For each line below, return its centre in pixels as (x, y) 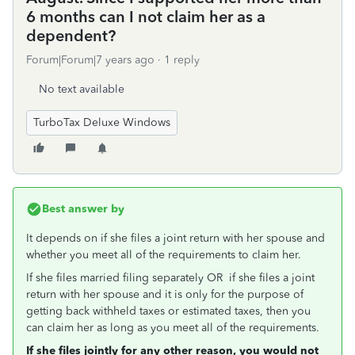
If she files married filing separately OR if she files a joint (170, 278)
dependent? (71, 36)
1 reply (182, 60)
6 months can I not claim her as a (146, 17)
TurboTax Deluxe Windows (102, 122)
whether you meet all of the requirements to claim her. (165, 255)
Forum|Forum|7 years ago (90, 60)
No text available (82, 89)
